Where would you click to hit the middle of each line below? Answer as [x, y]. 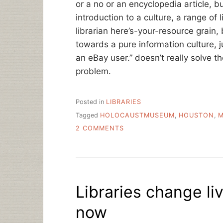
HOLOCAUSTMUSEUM [137, 115]
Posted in [91, 102]
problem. [93, 71]
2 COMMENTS [100, 128]
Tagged [88, 115]
